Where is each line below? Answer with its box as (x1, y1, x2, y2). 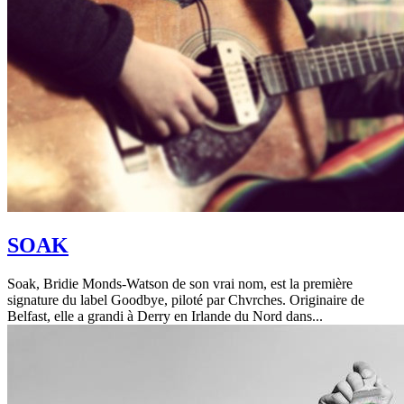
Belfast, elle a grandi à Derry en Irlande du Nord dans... (7, 308, 323, 325)
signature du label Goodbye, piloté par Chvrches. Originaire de (7, 292, 364, 308)
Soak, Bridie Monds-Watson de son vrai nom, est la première (7, 276, 353, 292)
